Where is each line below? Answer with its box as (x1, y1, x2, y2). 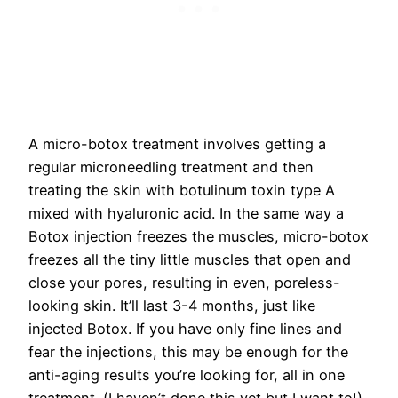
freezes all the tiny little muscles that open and (28, 250, 351, 268)
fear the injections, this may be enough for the (28, 342, 348, 361)
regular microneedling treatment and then (28, 157, 314, 176)
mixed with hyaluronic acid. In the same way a (28, 203, 344, 222)
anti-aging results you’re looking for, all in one (28, 365, 345, 384)
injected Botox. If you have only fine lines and (28, 319, 342, 338)
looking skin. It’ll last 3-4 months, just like (28, 296, 315, 314)
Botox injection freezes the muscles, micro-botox (28, 227, 369, 245)
